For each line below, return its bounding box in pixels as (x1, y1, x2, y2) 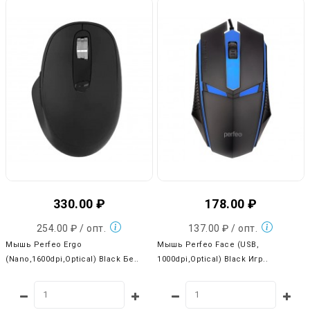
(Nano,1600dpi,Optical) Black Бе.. (6, 254, 139, 264)
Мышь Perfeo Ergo (6, 239, 82, 249)
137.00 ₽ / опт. (188, 222, 260, 234)
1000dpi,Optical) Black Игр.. (157, 254, 268, 264)
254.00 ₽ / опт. (36, 222, 109, 234)
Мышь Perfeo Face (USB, (157, 239, 259, 249)
